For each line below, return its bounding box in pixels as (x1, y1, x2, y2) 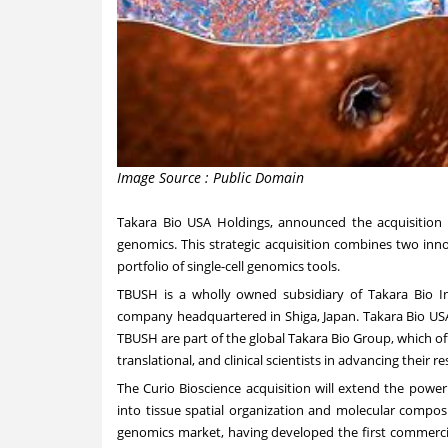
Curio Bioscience (143, 379, 242, 398)
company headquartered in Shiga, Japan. (117, 307, 363, 326)
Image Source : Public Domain (117, 168, 304, 188)
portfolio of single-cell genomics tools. (117, 257, 340, 276)
